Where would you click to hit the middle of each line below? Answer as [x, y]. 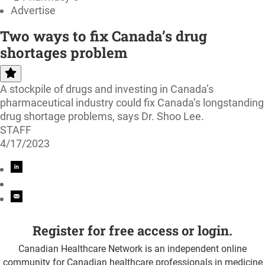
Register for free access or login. [132, 230]
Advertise [33, 10]
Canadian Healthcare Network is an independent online [132, 249]
